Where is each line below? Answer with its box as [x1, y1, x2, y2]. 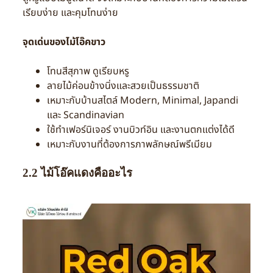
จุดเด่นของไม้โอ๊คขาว [22, 34, 105, 49]
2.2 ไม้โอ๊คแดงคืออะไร [22, 166, 132, 179]
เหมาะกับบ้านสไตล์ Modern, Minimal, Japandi [46, 93, 238, 108]
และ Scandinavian [46, 107, 124, 122]
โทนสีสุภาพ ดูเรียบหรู [46, 63, 129, 79]
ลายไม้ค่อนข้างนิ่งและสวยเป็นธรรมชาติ [46, 78, 199, 93]
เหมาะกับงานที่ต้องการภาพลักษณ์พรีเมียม [46, 136, 212, 152]
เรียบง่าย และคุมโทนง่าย [22, 5, 118, 20]
